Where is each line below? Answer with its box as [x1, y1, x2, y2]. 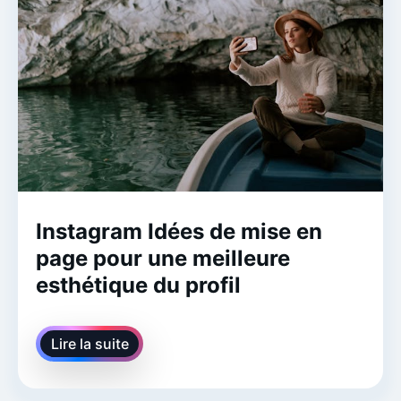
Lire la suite [50, 334, 129, 353]
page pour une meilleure [36, 244, 290, 271]
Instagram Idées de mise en [36, 218, 322, 244]
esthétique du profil [36, 271, 241, 298]
